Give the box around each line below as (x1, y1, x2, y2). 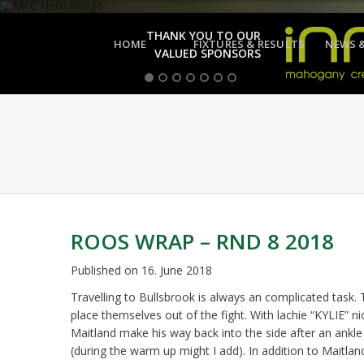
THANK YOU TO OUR (146, 28, 261, 43)
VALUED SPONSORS (154, 45, 261, 61)
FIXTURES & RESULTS (193, 37, 305, 51)
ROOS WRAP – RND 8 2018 (71, 227, 334, 256)
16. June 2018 (141, 262, 212, 278)
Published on (71, 262, 141, 278)
